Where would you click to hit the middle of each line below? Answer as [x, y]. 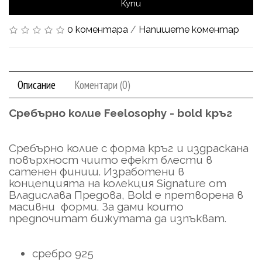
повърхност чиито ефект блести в [111, 160]
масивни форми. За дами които [96, 206]
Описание [37, 85]
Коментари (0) [102, 85]
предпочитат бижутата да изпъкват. [119, 218]
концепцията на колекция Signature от [118, 183]
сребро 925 [63, 253]
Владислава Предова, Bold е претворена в [126, 195]
